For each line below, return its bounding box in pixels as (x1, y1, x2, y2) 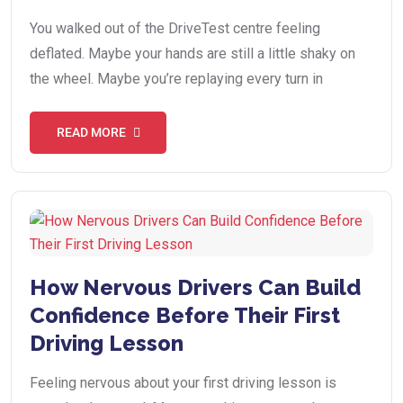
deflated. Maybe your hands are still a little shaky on (30, 45, 355, 63)
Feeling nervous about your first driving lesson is (30, 374, 336, 392)
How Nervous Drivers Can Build (30, 274, 361, 301)
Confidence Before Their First (30, 302, 340, 329)
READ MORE (56, 125, 126, 140)
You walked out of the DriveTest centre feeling (30, 20, 320, 38)
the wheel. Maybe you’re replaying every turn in (30, 70, 323, 88)
